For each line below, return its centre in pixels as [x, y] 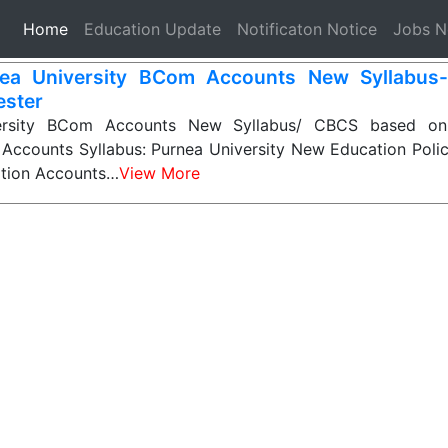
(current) [100, 28]
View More [159, 173]
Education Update [152, 29]
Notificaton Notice [307, 29]
